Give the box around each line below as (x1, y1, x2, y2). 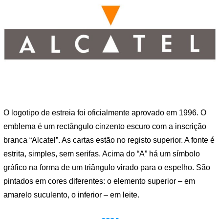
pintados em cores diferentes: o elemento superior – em (3, 177, 195, 186)
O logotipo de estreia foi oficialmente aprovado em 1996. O (3, 109, 206, 117)
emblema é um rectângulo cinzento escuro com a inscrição (3, 122, 206, 131)
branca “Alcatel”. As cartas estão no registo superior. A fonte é (3, 136, 215, 145)
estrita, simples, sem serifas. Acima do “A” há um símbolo (3, 150, 200, 158)
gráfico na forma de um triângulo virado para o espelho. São (3, 163, 210, 172)
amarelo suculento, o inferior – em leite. (3, 191, 139, 199)
